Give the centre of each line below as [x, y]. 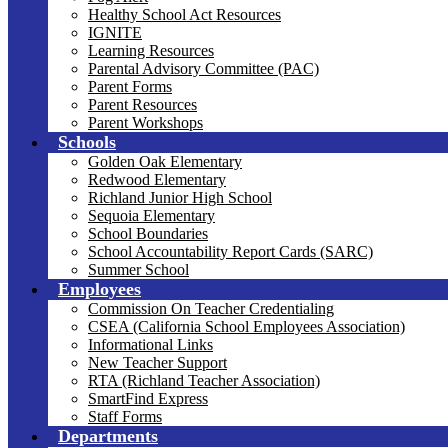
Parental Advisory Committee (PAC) [203, 68]
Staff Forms [125, 416]
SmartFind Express [148, 398]
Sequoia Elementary [151, 215]
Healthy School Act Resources [184, 14]
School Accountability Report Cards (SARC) [230, 251]
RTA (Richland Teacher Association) [204, 380]
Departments [108, 436]
